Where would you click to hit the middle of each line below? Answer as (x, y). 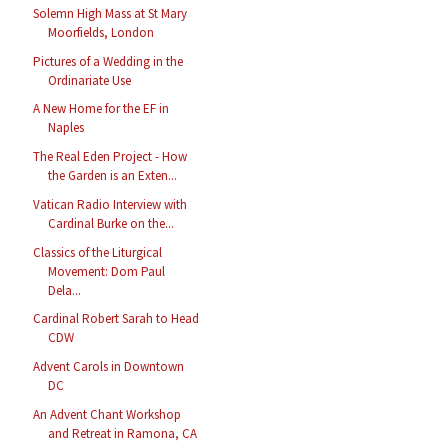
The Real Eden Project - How (110, 157)
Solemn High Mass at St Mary (110, 13)
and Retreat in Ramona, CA (123, 433)
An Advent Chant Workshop (107, 414)
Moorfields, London (101, 32)
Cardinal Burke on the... (111, 223)
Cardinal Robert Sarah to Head (116, 319)
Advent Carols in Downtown (109, 367)
